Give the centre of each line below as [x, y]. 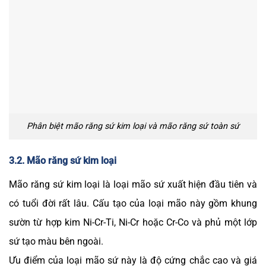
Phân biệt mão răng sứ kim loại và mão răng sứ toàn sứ [133, 126]
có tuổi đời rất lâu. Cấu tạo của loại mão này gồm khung [133, 203]
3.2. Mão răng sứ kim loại [63, 160]
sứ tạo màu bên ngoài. [56, 241]
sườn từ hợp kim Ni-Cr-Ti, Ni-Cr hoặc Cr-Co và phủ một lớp [133, 222]
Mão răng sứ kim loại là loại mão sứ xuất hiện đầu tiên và [133, 184]
